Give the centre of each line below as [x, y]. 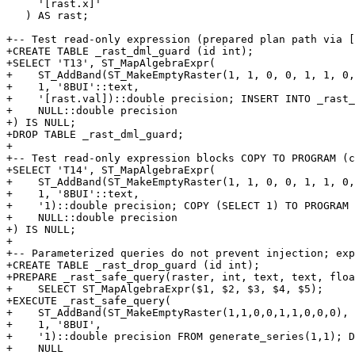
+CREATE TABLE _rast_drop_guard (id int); [133, 265]
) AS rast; [16, 16]
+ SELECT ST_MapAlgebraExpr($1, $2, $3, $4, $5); [165, 289]
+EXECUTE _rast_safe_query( [89, 301]
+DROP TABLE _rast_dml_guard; [95, 135]
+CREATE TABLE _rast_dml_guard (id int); [130, 52]
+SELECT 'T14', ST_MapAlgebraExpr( [111, 170]
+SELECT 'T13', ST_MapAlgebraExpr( [111, 63]
